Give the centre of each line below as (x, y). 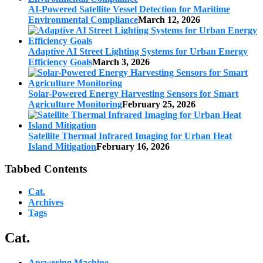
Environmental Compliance (83, 19)
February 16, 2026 (133, 146)
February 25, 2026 (159, 104)
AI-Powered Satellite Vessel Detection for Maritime (129, 9)
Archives (46, 202)
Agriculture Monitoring (75, 104)
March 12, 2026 (169, 19)
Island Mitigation (62, 146)
